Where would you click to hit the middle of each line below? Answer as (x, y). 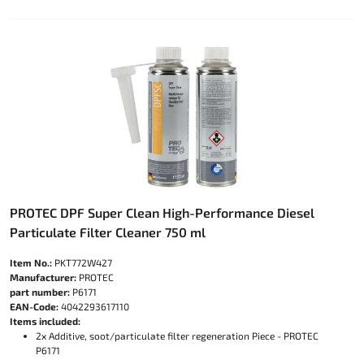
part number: (40, 292)
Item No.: (31, 262)
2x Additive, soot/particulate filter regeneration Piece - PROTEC (177, 336)
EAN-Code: (34, 306)
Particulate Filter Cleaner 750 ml (108, 232)
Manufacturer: (43, 277)
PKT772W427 (82, 262)
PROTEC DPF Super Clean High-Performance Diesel (162, 212)
